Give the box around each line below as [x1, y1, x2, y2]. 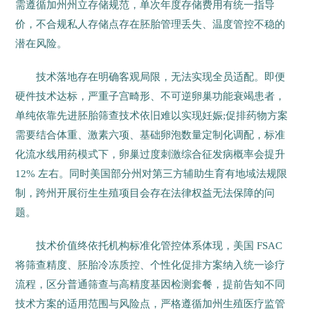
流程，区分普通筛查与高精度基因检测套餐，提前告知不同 [15, 278, 286, 290]
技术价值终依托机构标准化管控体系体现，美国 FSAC [36, 239, 283, 251]
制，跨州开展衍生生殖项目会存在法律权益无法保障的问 [15, 187, 275, 199]
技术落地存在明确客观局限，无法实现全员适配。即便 [36, 71, 286, 82]
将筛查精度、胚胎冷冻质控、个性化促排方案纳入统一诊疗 [15, 259, 286, 271]
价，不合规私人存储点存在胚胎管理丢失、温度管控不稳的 [15, 18, 286, 30]
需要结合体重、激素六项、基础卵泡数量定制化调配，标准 [15, 129, 286, 140]
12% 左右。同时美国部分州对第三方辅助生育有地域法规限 [15, 167, 288, 179]
